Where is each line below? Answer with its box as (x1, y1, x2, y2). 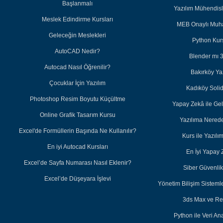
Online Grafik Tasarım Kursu (39, 111, 115, 119)
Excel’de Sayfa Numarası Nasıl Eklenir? (23, 159, 131, 167)
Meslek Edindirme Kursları (42, 16, 113, 23)
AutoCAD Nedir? (55, 48, 101, 55)
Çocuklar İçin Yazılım (49, 80, 106, 87)
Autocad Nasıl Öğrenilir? (44, 64, 111, 71)
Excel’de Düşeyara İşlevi (44, 175, 111, 183)
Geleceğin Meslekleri (49, 32, 107, 39)
